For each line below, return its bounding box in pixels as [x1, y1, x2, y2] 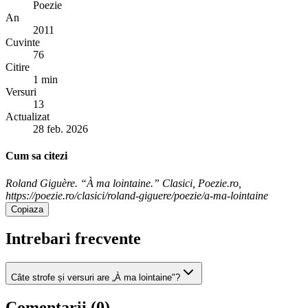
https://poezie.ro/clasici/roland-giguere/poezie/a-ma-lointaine [5, 189, 268, 201]
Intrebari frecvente [5, 230, 141, 248]
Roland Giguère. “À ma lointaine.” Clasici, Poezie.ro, [5, 177, 241, 189]
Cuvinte [5, 36, 40, 48]
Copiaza [11, 203, 43, 214]
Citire [5, 60, 30, 73]
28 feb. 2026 [33, 122, 88, 135]
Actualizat [5, 110, 49, 122]
